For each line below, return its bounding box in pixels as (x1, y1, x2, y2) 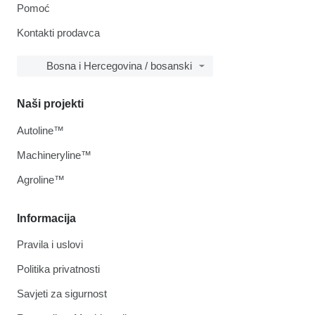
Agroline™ (17, 174, 65, 186)
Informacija (17, 212, 76, 225)
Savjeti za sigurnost (17, 288, 107, 300)
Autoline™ (17, 124, 64, 137)
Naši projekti (17, 98, 84, 110)
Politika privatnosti (17, 263, 100, 276)
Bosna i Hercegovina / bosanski (46, 60, 192, 72)
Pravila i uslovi (17, 238, 83, 251)
